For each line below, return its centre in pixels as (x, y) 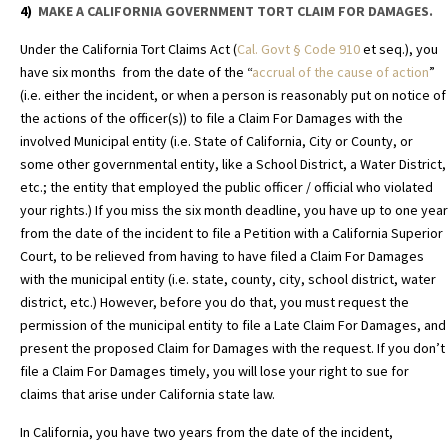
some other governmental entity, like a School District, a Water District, (233, 164)
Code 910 (332, 49)
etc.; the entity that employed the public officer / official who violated (226, 187)
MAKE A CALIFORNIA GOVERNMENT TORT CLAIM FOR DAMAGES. (235, 11)
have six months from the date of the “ (136, 72)
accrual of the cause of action (340, 72)
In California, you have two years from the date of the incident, (206, 432)
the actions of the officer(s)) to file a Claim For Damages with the (211, 118)
